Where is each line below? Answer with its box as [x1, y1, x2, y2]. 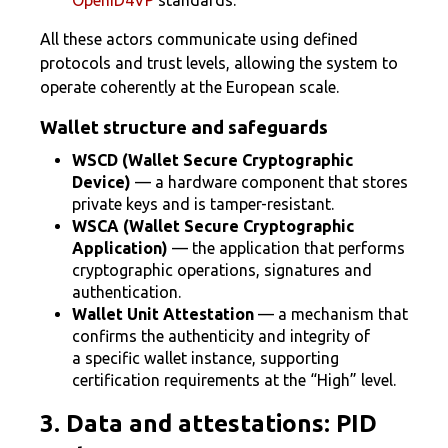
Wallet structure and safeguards [40, 117, 328, 138]
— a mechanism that [254, 305, 408, 323]
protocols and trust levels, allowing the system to [40, 54, 398, 72]
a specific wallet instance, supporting [72, 349, 339, 367]
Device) [72, 173, 131, 191]
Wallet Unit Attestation [72, 305, 254, 323]
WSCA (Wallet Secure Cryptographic [72, 217, 354, 235]
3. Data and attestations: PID [40, 410, 377, 437]
